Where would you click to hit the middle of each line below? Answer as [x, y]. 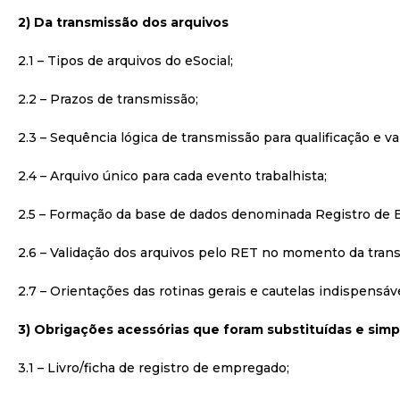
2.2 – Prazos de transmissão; [108, 99]
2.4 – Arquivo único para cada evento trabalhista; [172, 176]
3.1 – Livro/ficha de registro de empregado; [154, 368]
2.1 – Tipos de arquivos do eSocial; [125, 61]
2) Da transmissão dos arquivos [123, 22]
